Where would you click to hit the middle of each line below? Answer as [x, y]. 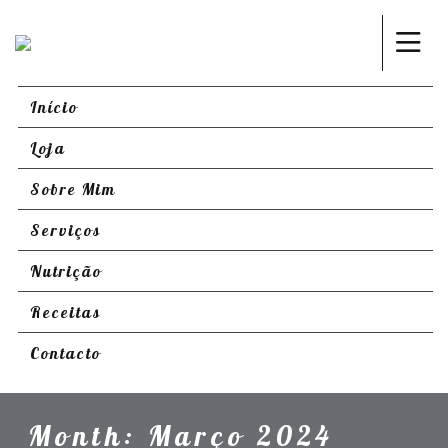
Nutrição [66, 271]
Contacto [65, 353]
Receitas [65, 312]
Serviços [65, 230]
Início [54, 107]
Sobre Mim [73, 189]
